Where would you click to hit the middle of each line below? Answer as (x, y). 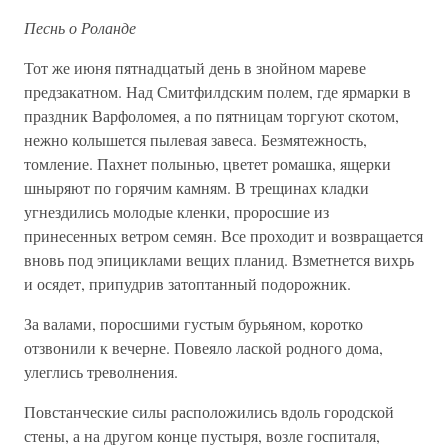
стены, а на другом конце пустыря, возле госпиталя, (202, 435)
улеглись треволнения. (101, 371)
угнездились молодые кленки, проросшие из (176, 211)
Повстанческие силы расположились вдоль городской (209, 411)
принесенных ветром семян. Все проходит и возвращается (223, 235)
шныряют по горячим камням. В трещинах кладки (196, 187)
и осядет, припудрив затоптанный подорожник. (187, 283)
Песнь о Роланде (80, 27)
